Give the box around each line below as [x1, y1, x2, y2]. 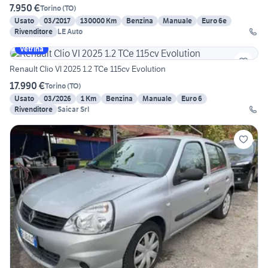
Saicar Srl [57, 105, 89, 114]
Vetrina [20, 44, 44, 54]
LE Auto [57, 27, 83, 36]
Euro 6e [202, 16, 227, 26]
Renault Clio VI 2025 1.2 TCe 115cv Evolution [10, 63, 166, 75]
